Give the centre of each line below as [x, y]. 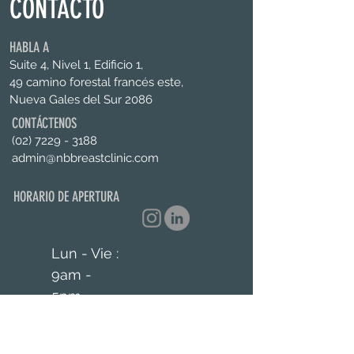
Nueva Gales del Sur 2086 [81, 100]
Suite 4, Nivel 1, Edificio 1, [76, 65]
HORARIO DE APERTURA [66, 197]
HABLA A [29, 47]
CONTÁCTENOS [44, 123]
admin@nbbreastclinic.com [85, 158]
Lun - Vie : [85, 253]
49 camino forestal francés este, [96, 82]
